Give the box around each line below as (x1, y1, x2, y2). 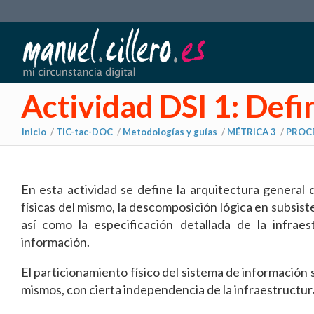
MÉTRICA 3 (227, 126, 276, 137)
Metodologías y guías (123, 126, 217, 137)
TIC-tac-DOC (56, 126, 113, 137)
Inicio (22, 126, 46, 137)
